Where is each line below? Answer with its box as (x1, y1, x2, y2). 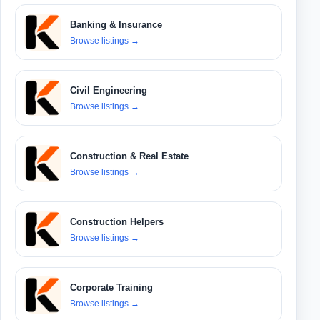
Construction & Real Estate (70, 150, 189, 161)
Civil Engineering (70, 84, 147, 96)
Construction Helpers (70, 216, 164, 227)
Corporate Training (70, 281, 153, 293)
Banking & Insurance (70, 19, 162, 30)
